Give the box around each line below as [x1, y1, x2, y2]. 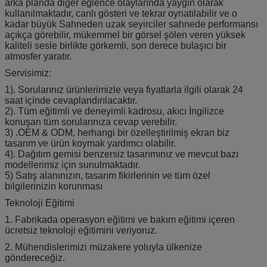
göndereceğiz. [5, 252, 65, 263]
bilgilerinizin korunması [5, 181, 103, 191]
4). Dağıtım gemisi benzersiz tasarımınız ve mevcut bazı [5, 148, 238, 159]
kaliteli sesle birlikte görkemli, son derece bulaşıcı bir [5, 40, 226, 51]
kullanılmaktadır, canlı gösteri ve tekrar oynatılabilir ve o [5, 8, 237, 18]
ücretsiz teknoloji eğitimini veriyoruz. [5, 225, 157, 235]
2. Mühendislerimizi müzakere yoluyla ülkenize [5, 241, 202, 252]
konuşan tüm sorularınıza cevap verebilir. [5, 116, 177, 127]
